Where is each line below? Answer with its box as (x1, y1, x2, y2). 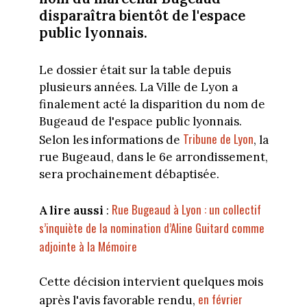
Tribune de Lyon (182, 130, 254, 148)
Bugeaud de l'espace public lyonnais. (38, 114, 242, 130)
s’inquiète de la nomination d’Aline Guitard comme (38, 219, 265, 236)
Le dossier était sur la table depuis (38, 62, 231, 78)
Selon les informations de (38, 132, 183, 148)
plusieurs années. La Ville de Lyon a (38, 79, 238, 95)
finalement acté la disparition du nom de (38, 97, 265, 112)
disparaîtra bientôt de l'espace (38, 5, 245, 25)
